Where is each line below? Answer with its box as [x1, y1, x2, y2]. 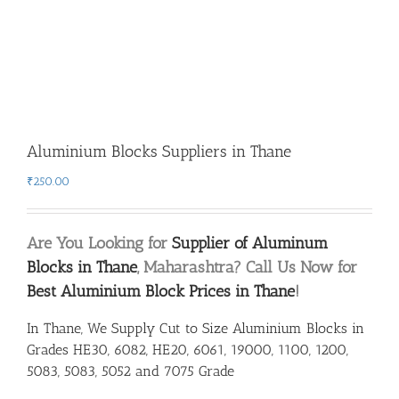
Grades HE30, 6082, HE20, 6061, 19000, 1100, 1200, [27, 341, 348, 358]
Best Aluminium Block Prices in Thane [27, 281, 295, 301]
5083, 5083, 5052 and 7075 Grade [27, 362, 234, 379]
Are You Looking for [27, 233, 172, 253]
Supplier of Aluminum [172, 233, 328, 253]
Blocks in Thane [27, 257, 137, 277]
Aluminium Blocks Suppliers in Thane [27, 142, 291, 161]
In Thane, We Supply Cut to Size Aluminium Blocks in [27, 320, 364, 337]
